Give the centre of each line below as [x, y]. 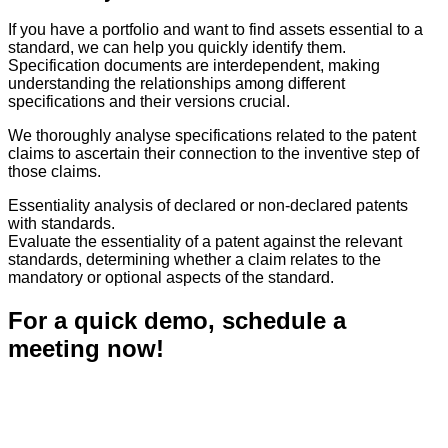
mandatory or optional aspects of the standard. [171, 278]
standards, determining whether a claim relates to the [194, 260]
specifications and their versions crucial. [149, 102]
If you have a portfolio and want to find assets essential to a [215, 30]
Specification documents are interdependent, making [194, 66]
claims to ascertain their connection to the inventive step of [213, 154]
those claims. [54, 172]
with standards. [61, 224]
